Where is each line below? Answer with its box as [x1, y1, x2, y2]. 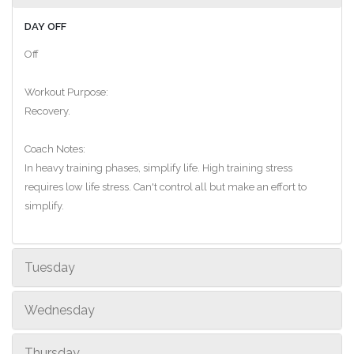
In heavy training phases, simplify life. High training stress [24, 161, 292, 174]
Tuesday [24, 259, 75, 275]
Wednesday [24, 302, 95, 318]
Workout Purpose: [24, 85, 108, 98]
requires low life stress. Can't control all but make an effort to [24, 180, 307, 193]
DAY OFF [24, 20, 66, 32]
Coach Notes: [24, 142, 85, 155]
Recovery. [24, 104, 70, 117]
